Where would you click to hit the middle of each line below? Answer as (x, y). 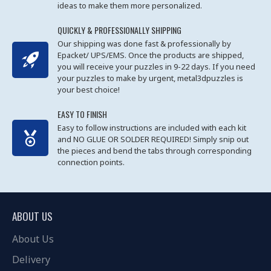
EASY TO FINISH (82, 114)
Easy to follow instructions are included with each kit (152, 128)
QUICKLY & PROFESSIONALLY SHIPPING (119, 30)
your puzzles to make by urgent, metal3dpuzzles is (150, 78)
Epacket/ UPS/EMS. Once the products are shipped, (151, 55)
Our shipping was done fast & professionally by (144, 44)
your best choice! (89, 90)
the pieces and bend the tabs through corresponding (155, 151)
